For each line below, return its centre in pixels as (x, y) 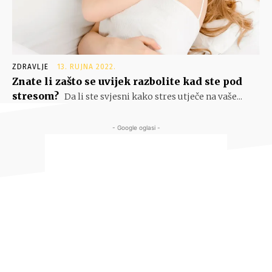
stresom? (36, 96)
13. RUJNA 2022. (87, 67)
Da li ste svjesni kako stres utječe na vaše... (152, 97)
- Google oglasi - (136, 128)
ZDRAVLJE (30, 67)
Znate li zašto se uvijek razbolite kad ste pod (127, 82)
